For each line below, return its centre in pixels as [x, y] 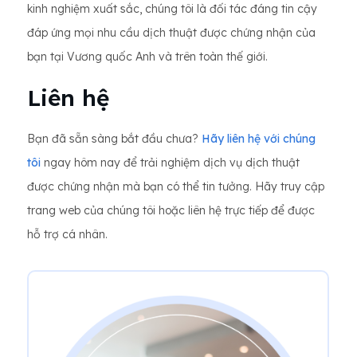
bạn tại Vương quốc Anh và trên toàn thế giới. [147, 57]
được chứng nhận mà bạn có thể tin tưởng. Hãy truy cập [176, 186]
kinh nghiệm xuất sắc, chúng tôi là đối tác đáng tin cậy [172, 9]
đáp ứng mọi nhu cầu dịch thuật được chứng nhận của [171, 33]
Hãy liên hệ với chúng [259, 139]
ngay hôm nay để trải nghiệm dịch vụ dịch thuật [170, 163]
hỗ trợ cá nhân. [67, 234]
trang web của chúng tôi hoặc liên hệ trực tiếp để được [171, 210]
